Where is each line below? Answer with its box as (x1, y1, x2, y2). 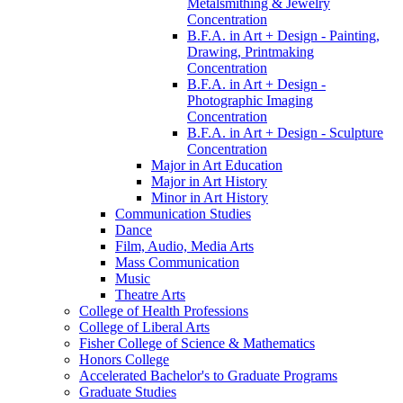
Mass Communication (115, 254, 239, 270)
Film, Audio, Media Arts (115, 237, 254, 254)
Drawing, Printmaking (187, 43, 314, 59)
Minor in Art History (151, 189, 268, 205)
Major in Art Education (151, 157, 282, 173)
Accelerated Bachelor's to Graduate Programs (79, 367, 337, 383)
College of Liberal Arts (79, 318, 210, 335)
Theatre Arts (115, 286, 185, 302)
